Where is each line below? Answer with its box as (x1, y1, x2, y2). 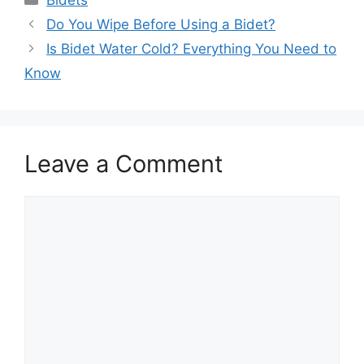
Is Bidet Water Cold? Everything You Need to (46, 41, 337, 58)
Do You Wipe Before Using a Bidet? (46, 16, 276, 33)
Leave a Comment (24, 149, 223, 179)
